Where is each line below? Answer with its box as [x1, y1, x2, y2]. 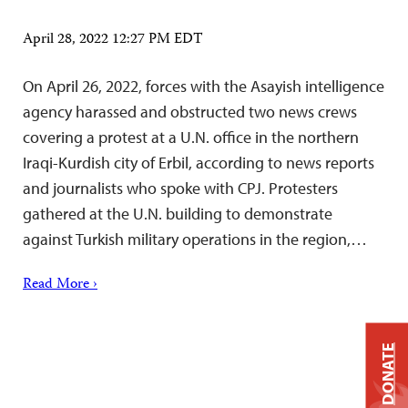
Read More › [23, 273, 97, 297]
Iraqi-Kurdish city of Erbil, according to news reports [23, 152, 374, 173]
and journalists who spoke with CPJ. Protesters [23, 178, 338, 199]
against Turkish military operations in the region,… [23, 229, 367, 250]
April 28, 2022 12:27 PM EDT [23, 28, 203, 52]
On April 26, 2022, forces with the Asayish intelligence [23, 76, 384, 97]
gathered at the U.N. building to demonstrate [23, 203, 332, 224]
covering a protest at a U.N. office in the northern [23, 127, 359, 148]
